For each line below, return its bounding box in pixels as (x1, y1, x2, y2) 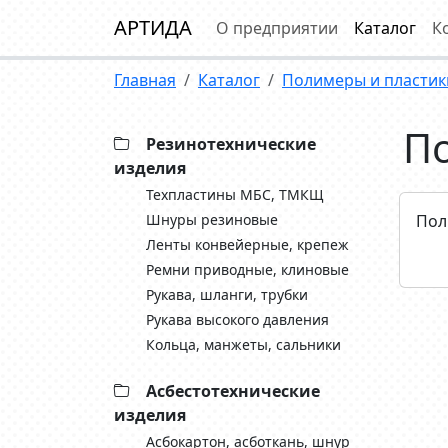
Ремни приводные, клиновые (146, 260, 349, 279)
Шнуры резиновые (146, 210, 278, 229)
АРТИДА (114, 14, 192, 41)
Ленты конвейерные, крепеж (146, 235, 349, 254)
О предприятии (216, 17, 338, 39)
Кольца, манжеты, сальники (146, 335, 341, 354)
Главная (114, 69, 176, 91)
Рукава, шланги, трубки (146, 285, 308, 304)
